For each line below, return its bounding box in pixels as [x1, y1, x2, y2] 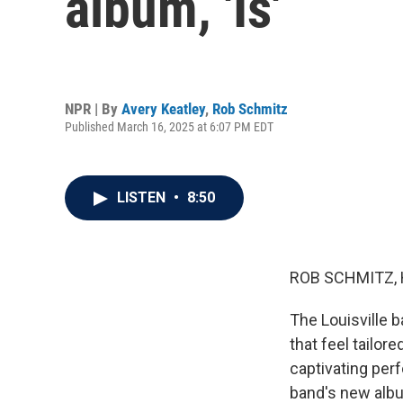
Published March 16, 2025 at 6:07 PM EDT [65, 119, 273, 134]
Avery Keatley [121, 99, 205, 118]
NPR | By [65, 99, 121, 118]
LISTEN [117, 189, 169, 206]
